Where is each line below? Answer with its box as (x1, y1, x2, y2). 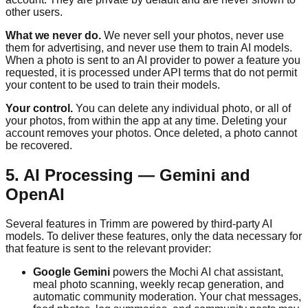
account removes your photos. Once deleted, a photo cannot (5, 126, 297, 139)
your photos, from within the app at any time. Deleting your (5, 114, 287, 126)
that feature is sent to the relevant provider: (5, 242, 211, 254)
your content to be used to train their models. (5, 78, 220, 91)
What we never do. (5, 29, 101, 41)
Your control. (5, 102, 73, 114)
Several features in (5, 217, 100, 230)
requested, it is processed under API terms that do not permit (5, 66, 297, 78)
